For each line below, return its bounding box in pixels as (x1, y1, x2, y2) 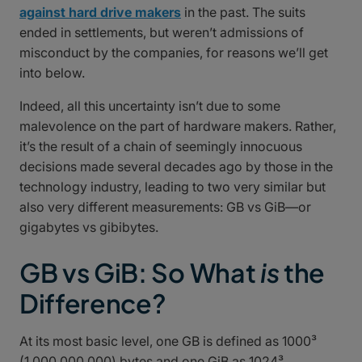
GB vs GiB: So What (19, 256, 260, 289)
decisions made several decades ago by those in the (19, 158, 333, 175)
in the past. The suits (181, 4, 305, 21)
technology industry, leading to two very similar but (19, 179, 326, 196)
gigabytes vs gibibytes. (19, 219, 158, 236)
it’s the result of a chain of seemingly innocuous (19, 138, 302, 155)
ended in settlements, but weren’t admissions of (19, 24, 304, 41)
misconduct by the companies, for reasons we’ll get (19, 44, 328, 61)
